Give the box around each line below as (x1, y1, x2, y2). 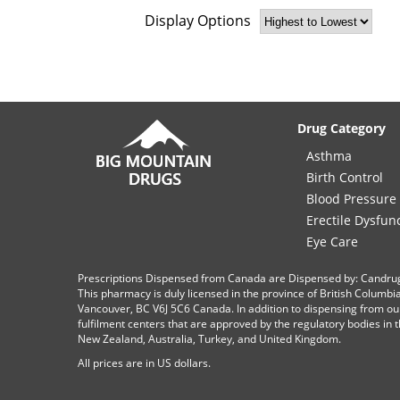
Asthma (306, 147, 352, 165)
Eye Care (306, 233, 358, 251)
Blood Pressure (306, 190, 396, 208)
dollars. (171, 355, 211, 371)
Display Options (145, 10, 251, 30)
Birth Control (306, 169, 383, 187)
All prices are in (78, 355, 157, 371)
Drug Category (297, 120, 386, 137)
